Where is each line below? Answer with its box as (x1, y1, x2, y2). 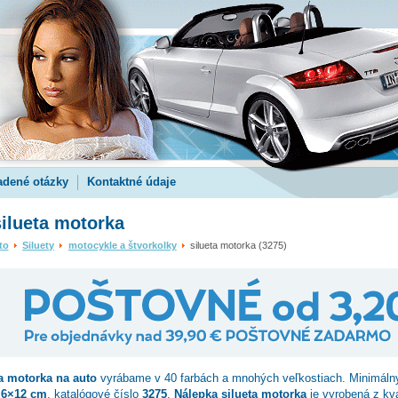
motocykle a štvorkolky (68, 240, 177, 251)
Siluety (22, 240, 55, 251)
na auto (52, 371, 97, 385)
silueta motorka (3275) (187, 240, 288, 251)
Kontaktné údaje (86, 175, 176, 188)
